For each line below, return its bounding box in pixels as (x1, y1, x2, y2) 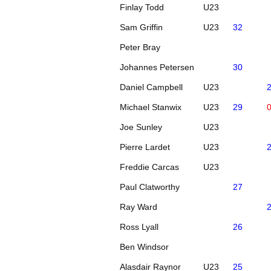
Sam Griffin (120, 22, 163, 32)
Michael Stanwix (120, 102, 182, 112)
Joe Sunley (120, 122, 163, 132)
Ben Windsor (120, 241, 169, 252)
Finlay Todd (120, 2, 165, 12)
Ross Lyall (120, 221, 159, 232)
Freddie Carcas (120, 162, 180, 172)
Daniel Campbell (120, 82, 183, 92)
